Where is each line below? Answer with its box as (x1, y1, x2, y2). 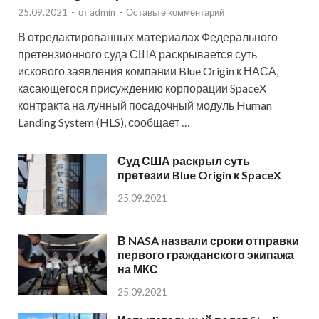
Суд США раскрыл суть (117, 154, 250, 168)
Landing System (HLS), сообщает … (18, 115, 190, 130)
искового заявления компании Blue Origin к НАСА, (18, 64, 278, 78)
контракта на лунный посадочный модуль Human (18, 98, 272, 113)
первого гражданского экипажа (117, 248, 294, 262)
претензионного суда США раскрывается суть (18, 47, 257, 61)
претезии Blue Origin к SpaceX (117, 168, 281, 182)
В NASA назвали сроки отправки (117, 234, 299, 248)
